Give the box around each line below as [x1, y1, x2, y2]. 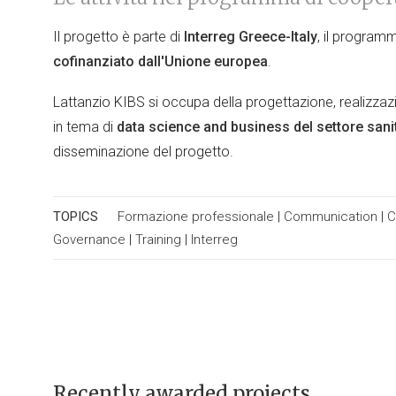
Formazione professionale [118, 209, 274, 225]
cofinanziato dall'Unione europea [53, 53, 268, 70]
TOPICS [53, 209, 98, 225]
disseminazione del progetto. [53, 143, 233, 160]
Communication [284, 209, 377, 225]
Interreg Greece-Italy [184, 28, 317, 45]
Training [135, 232, 181, 247]
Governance [53, 232, 126, 247]
